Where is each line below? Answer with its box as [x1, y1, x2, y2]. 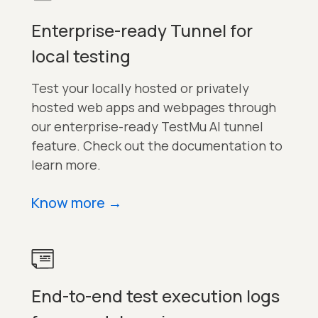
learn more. [31, 155, 101, 173]
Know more [31, 192, 105, 212]
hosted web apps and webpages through [31, 98, 276, 116]
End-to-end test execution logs [31, 284, 280, 308]
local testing [31, 43, 131, 67]
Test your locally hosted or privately [31, 79, 249, 97]
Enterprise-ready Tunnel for [31, 18, 253, 42]
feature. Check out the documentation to [31, 136, 283, 154]
